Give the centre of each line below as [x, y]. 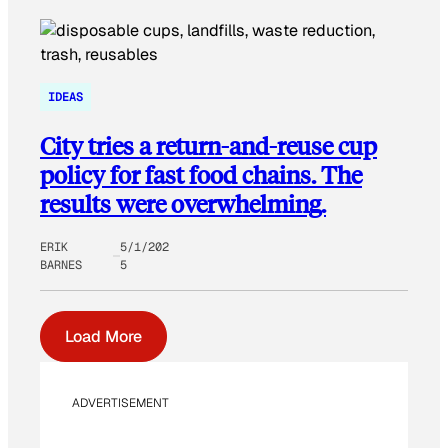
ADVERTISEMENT [120, 403]
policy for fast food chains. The [201, 175]
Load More [103, 337]
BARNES [61, 265]
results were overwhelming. [183, 204]
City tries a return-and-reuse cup [208, 146]
